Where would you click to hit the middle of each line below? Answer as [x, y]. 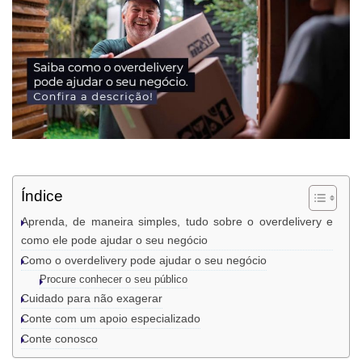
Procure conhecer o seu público [113, 280]
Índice [42, 196]
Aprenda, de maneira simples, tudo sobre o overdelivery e [177, 222]
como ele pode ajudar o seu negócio [114, 240]
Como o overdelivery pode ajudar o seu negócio [144, 261]
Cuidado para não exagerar [92, 299]
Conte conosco [59, 339]
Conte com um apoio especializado [111, 319]
